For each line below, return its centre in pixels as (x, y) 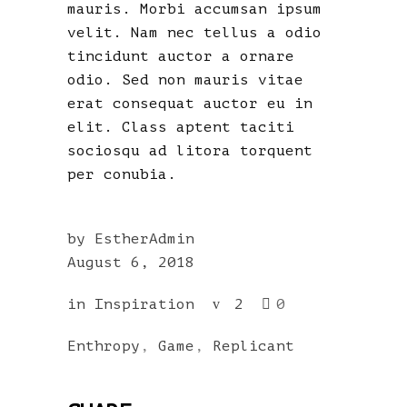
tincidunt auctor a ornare (181, 56)
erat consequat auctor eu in (190, 103)
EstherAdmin (144, 238)
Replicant (253, 346)
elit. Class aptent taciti (181, 127)
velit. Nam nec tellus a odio (194, 32)
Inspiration (144, 304)
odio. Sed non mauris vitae (185, 79)
